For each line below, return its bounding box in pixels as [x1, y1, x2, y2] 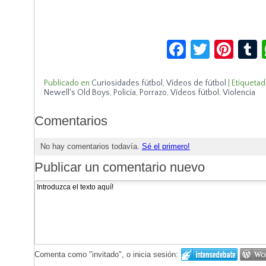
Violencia [222, 88, 255, 97]
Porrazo [139, 88, 167, 97]
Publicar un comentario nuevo [34, 160, 205, 175]
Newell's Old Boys [43, 88, 110, 97]
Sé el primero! [141, 141, 190, 151]
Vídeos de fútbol [166, 78, 226, 88]
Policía [113, 88, 136, 97]
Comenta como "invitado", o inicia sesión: [34, 250, 178, 259]
